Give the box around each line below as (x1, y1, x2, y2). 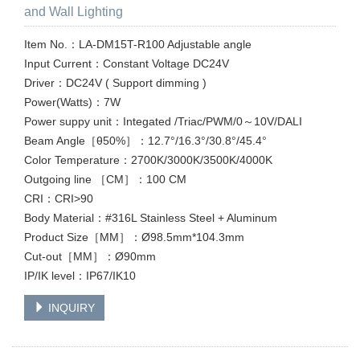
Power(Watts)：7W (24, 96, 121, 108)
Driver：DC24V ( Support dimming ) (24, 76, 207, 89)
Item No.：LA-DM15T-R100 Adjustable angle (24, 38, 252, 51)
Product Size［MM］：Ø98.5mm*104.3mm (24, 231, 244, 243)
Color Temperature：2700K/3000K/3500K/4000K (24, 153, 272, 166)
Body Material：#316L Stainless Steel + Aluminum (24, 211, 277, 224)
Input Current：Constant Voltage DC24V (24, 57, 229, 70)
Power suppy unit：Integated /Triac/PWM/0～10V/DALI (24, 115, 302, 128)
